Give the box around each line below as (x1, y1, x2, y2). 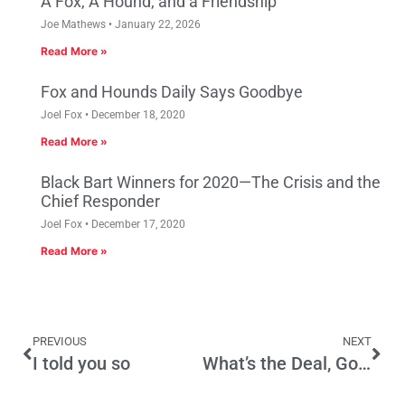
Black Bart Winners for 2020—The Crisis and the (41, 173, 381, 193)
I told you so (33, 353, 130, 375)
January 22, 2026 (112, 18, 201, 32)
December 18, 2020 (89, 108, 185, 122)
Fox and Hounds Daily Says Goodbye (41, 82, 303, 102)
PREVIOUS (33, 334, 87, 349)
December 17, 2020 (89, 218, 185, 231)
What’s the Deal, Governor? (357, 353, 371, 375)
